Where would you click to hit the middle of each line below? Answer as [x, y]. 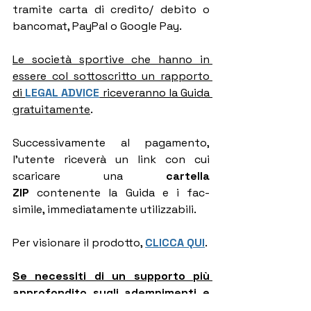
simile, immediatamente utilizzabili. [104, 209]
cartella [188, 176]
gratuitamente [51, 109]
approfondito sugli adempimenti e [111, 293]
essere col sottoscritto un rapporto [111, 76]
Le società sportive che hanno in [111, 59]
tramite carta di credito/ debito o [111, 9]
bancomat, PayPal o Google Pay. [97, 26]
